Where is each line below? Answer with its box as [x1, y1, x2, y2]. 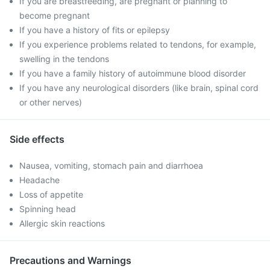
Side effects [10, 133, 64, 145]
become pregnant [19, 10, 90, 20]
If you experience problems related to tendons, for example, [19, 39, 256, 49]
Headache [19, 175, 60, 185]
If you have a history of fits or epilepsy [19, 25, 170, 35]
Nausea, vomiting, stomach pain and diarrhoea [19, 160, 203, 171]
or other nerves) [19, 97, 82, 107]
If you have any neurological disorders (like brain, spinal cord [19, 83, 259, 93]
